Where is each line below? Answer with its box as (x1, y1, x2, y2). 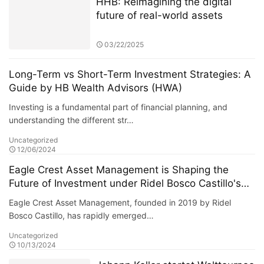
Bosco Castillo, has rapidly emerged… (9, 210, 154, 221)
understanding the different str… (9, 115, 134, 126)
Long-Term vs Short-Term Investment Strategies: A (9, 68, 252, 81)
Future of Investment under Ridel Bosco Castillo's (9, 177, 241, 190)
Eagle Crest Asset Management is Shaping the (9, 164, 229, 176)
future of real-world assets (95, 9, 223, 22)
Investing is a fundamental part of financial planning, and (9, 102, 227, 113)
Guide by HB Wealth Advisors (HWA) (9, 82, 182, 94)
